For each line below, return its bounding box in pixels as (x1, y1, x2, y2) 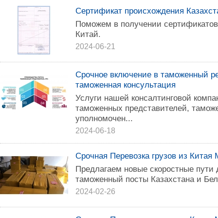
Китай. (75, 29, 101, 39)
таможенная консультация (75, 80, 176, 90)
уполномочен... (75, 113, 133, 123)
